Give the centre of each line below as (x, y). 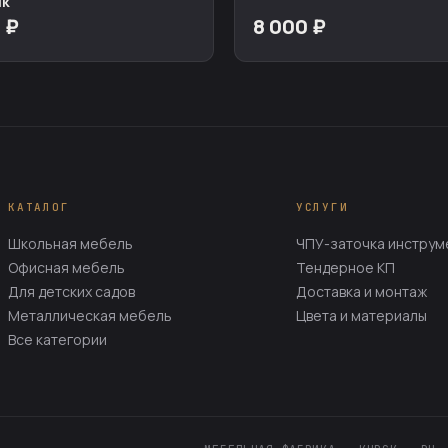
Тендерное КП (345, 267)
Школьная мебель (70, 243)
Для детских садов (71, 291)
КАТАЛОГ (38, 207)
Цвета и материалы (361, 315)
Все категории (57, 339)
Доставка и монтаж (361, 291)
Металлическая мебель (89, 315)
